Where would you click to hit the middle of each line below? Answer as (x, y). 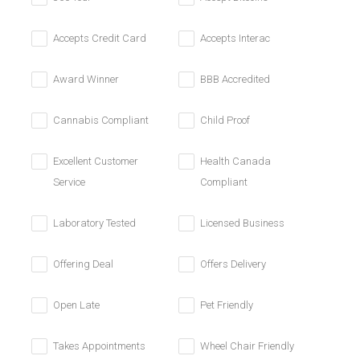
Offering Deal (83, 264)
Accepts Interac (235, 38)
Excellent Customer (96, 161)
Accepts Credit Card (100, 38)
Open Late (76, 305)
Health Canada (235, 161)
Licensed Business (242, 223)
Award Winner (86, 79)
